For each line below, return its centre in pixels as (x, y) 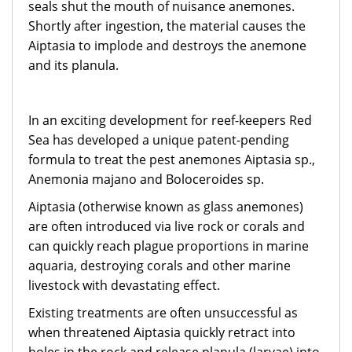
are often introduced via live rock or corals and (167, 226)
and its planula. (73, 65)
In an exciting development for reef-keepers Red (170, 120)
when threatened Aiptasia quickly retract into (162, 332)
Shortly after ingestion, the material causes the (167, 26)
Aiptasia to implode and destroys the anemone (167, 46)
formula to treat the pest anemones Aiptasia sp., (172, 159)
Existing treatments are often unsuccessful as (163, 313)
